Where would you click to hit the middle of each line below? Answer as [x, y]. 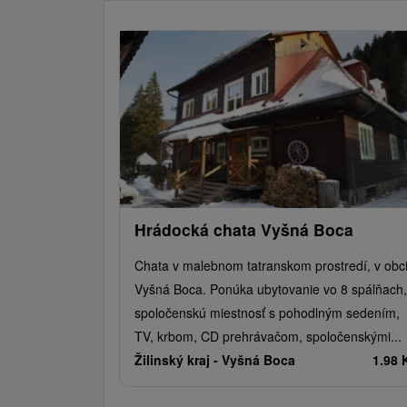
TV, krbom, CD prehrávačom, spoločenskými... [268, 336]
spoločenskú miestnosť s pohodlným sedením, [267, 312]
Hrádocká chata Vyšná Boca [244, 229]
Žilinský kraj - [178, 359]
